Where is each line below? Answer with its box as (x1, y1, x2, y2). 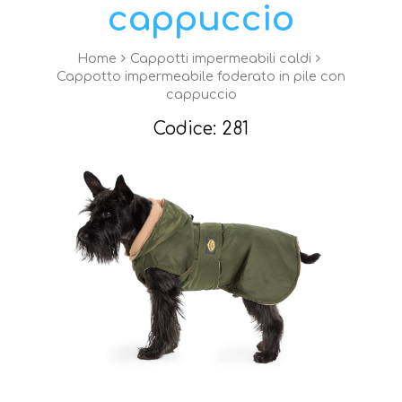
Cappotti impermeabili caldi (130, 50, 311, 66)
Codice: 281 (153, 118, 249, 138)
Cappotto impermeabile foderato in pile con (57, 68, 345, 83)
